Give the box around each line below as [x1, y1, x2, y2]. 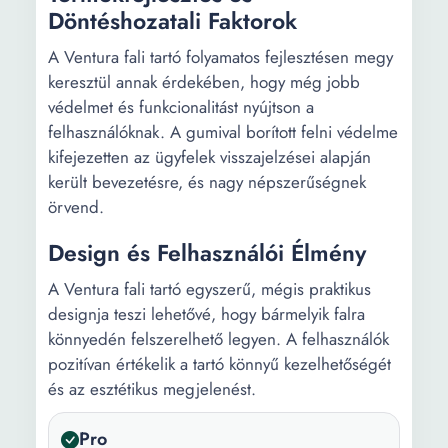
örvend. [48, 195, 104, 219]
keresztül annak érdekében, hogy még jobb [48, 70, 360, 94]
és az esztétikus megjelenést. [48, 377, 256, 401]
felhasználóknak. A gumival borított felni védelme [48, 120, 398, 144]
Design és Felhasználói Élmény [48, 236, 366, 270]
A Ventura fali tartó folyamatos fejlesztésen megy [48, 45, 393, 69]
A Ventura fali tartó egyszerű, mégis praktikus [48, 277, 371, 301]
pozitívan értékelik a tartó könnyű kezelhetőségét [48, 352, 391, 376]
